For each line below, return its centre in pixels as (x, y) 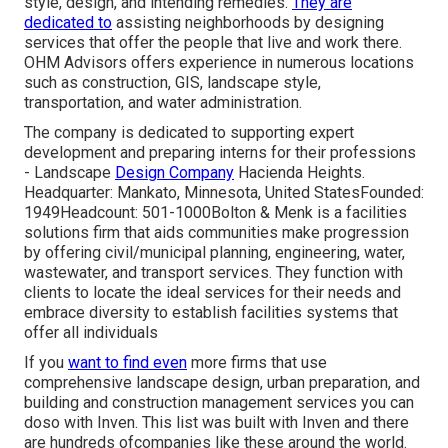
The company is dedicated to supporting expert (189, 133)
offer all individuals (91, 333)
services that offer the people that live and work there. (213, 43)
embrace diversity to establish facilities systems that (211, 313)
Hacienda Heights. (299, 173)
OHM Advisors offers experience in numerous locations (219, 63)
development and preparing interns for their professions (220, 153)
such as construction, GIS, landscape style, (172, 83)
